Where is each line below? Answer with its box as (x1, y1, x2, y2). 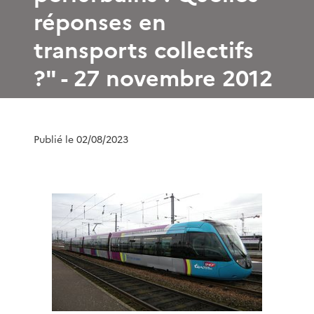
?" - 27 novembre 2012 (34, 61, 273, 95)
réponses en (34, 5, 166, 39)
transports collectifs (34, 33, 254, 67)
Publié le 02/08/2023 (34, 132, 128, 147)
